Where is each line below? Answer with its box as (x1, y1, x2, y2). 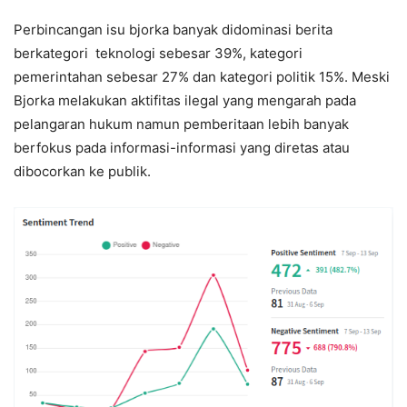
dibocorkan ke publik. (14, 162, 151, 180)
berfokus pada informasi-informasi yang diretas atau (14, 138, 350, 156)
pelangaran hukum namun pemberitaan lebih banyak (14, 114, 349, 133)
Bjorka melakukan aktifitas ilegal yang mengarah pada (14, 91, 356, 109)
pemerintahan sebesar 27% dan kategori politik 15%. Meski (14, 67, 390, 85)
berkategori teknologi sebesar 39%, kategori (14, 44, 303, 62)
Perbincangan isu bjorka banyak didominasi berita (14, 20, 333, 38)
